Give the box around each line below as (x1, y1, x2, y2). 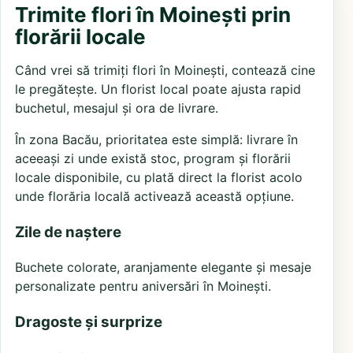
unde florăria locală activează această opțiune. (15, 188, 294, 204)
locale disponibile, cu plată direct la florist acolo (15, 169, 303, 185)
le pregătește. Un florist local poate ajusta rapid (15, 80, 301, 97)
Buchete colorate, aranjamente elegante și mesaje (15, 259, 311, 276)
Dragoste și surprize (15, 313, 162, 332)
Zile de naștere (15, 222, 121, 241)
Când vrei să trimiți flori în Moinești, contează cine (15, 61, 315, 78)
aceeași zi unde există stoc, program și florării (15, 150, 291, 166)
